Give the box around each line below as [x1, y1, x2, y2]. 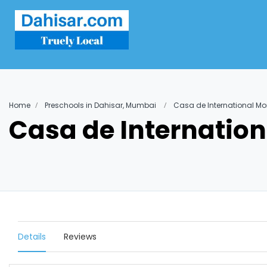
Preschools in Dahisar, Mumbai [45, 100, 156, 110]
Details [18, 231, 46, 243]
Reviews [64, 231, 97, 243]
